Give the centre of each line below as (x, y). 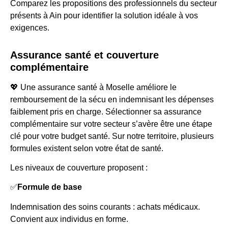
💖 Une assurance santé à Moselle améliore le (93, 87)
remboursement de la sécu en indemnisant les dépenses (112, 99)
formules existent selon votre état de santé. (87, 148)
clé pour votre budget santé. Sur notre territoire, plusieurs (112, 136)
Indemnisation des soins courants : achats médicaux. (105, 207)
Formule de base (50, 187)
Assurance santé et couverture (84, 55)
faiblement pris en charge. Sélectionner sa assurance (106, 111)
